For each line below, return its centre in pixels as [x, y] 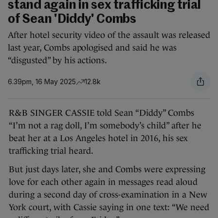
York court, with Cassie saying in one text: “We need [109, 208]
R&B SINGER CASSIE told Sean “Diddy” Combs [101, 113]
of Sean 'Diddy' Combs [72, 20]
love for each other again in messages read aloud [103, 182]
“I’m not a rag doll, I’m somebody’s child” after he [105, 126]
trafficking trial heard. [51, 151]
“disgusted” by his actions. [58, 61]
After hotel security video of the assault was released [109, 35]
